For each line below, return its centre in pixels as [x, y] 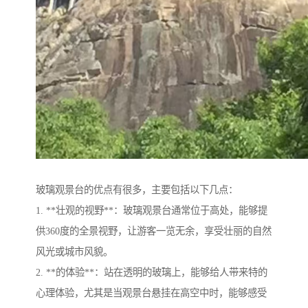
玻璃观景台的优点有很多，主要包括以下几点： [137, 189]
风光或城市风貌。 [74, 251]
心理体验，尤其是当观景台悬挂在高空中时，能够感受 [151, 293]
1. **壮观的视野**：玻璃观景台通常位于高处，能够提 [152, 210]
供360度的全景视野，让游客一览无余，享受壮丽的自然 [154, 231]
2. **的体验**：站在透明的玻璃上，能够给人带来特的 [152, 272]
